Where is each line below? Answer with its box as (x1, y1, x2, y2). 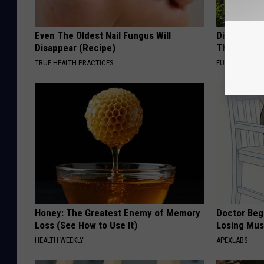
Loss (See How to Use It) (35, 219, 137, 231)
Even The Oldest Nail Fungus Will (35, 29, 171, 41)
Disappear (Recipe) (35, 41, 115, 54)
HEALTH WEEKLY (35, 235, 84, 245)
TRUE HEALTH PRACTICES (35, 58, 114, 67)
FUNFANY (216, 58, 246, 67)
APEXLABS (216, 235, 249, 245)
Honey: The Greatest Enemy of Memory (35, 206, 200, 219)
